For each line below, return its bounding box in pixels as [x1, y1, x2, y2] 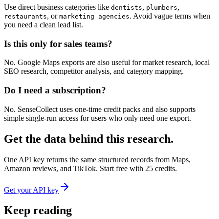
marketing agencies [59, 12, 130, 20]
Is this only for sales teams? [4, 38, 112, 49]
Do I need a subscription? [4, 85, 106, 95]
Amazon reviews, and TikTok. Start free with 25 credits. [4, 164, 177, 173]
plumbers [146, 3, 177, 11]
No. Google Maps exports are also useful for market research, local [4, 58, 210, 67]
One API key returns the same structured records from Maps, [4, 155, 191, 164]
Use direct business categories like [4, 2, 111, 11]
